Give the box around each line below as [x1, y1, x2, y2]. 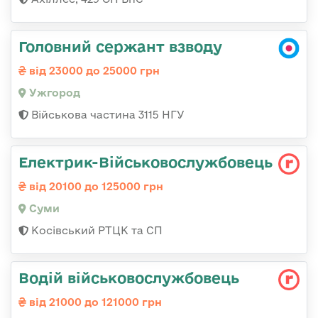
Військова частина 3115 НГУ [28, 108, 185, 121]
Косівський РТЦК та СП [28, 224, 163, 236]
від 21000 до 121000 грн [26, 295, 162, 308]
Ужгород [26, 86, 80, 99]
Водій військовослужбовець [18, 268, 239, 286]
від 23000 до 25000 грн [26, 64, 160, 77]
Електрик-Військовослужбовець [18, 153, 273, 170]
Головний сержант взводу [18, 37, 222, 55]
